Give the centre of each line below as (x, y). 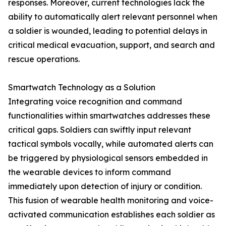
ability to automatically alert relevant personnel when (113, 17)
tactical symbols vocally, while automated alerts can (111, 144)
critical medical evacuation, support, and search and (111, 45)
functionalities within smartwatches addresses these (109, 116)
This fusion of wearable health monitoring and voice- (111, 201)
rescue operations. (44, 59)
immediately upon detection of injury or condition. (105, 186)
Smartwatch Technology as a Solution (82, 88)
